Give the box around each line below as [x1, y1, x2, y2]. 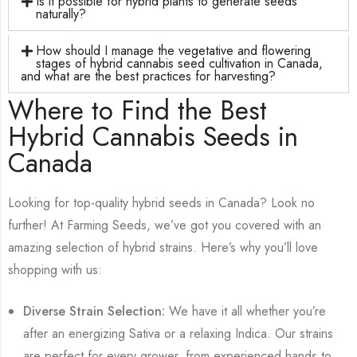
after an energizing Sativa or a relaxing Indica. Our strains [23, 324, 334, 343]
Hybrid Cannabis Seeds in [8, 117, 298, 155]
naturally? [36, 4, 87, 23]
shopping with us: [8, 260, 102, 279]
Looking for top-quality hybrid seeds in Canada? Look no [8, 193, 315, 212]
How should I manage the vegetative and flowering [36, 41, 312, 60]
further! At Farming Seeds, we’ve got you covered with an [8, 215, 321, 234]
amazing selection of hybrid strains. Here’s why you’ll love [8, 237, 318, 257]
